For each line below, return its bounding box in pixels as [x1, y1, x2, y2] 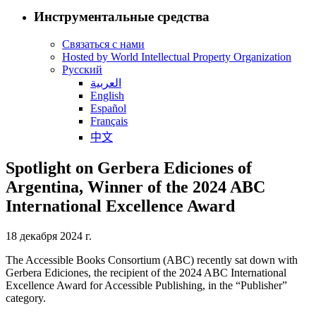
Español [90, 102, 126, 115]
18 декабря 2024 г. [6, 229, 92, 242]
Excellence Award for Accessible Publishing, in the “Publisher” [6, 279, 287, 291]
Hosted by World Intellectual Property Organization [62, 51, 291, 63]
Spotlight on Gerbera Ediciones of [6, 158, 252, 177]
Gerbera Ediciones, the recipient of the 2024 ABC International [6, 266, 286, 279]
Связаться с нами [62, 38, 145, 51]
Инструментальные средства [34, 9, 209, 25]
